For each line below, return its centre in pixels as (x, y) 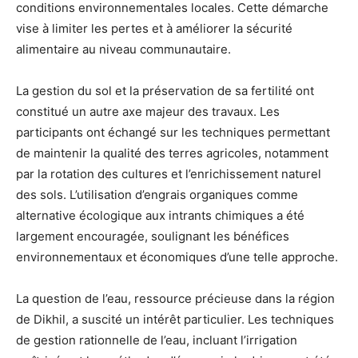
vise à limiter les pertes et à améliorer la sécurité (154, 29)
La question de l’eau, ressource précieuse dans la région (175, 299)
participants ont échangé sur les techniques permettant (173, 133)
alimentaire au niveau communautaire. (123, 50)
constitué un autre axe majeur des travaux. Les (148, 112)
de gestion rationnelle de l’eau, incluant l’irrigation (157, 340)
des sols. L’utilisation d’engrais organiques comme (157, 195)
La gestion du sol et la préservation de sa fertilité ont (165, 91)
